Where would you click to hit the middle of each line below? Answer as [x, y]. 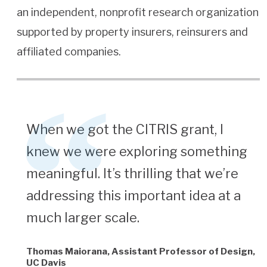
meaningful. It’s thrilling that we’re [133, 174]
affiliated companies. [70, 52]
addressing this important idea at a [134, 196]
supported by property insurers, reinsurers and [132, 32]
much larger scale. [83, 218]
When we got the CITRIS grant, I [125, 130]
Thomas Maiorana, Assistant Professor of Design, [141, 252]
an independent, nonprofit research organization [138, 13]
